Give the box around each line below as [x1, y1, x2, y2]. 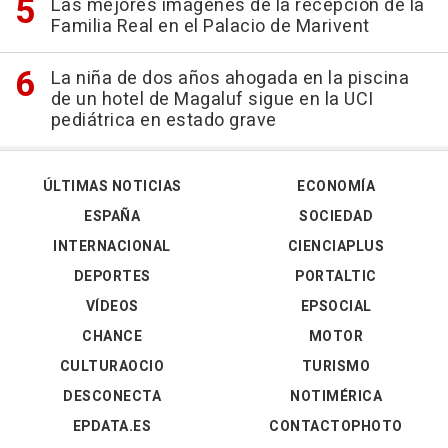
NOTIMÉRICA [290, 385, 382, 407]
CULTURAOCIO [59, 355, 165, 377]
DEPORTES [73, 265, 151, 287]
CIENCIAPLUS [287, 235, 385, 257]
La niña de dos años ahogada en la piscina [50, 64, 409, 92]
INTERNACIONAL [53, 235, 171, 257]
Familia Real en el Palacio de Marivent [50, 12, 370, 40]
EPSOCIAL [300, 295, 372, 317]
